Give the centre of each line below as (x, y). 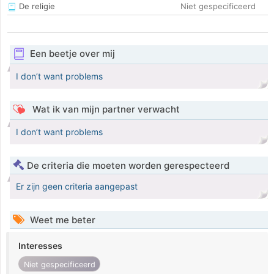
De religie (36, 6)
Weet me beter (61, 220)
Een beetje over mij (72, 54)
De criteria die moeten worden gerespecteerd (128, 166)
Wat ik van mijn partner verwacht (105, 109)
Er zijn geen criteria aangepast (77, 187)
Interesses (40, 246)
